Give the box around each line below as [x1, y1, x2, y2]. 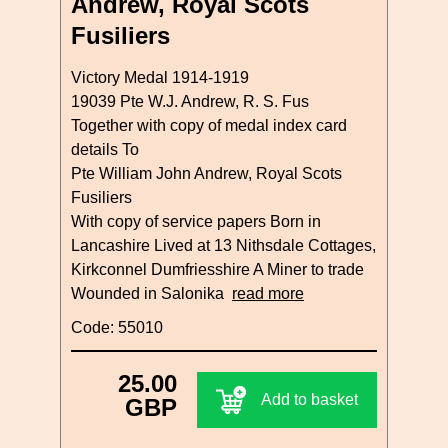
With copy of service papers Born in [71, 212, 321, 230]
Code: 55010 [71, 318, 163, 336]
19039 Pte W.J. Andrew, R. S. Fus [71, 92, 309, 110]
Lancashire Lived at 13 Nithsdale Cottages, [71, 236, 376, 254]
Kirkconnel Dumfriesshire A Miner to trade [71, 260, 364, 278]
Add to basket [261, 390, 358, 408]
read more [232, 284, 304, 302]
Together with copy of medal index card [71, 116, 347, 134]
